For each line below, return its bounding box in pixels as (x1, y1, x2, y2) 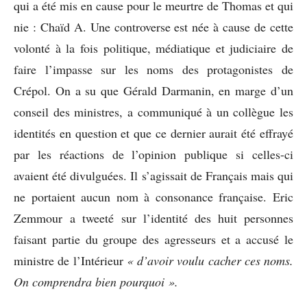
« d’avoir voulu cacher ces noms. (126, 251, 293, 269)
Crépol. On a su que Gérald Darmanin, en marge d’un (14, 82, 293, 99)
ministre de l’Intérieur (14, 251, 127, 269)
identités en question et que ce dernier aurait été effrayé (14, 124, 293, 141)
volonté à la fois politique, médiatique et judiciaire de (14, 39, 293, 56)
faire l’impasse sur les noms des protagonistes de (14, 60, 293, 77)
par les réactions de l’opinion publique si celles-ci (14, 145, 293, 162)
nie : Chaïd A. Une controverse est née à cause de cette (14, 18, 293, 35)
